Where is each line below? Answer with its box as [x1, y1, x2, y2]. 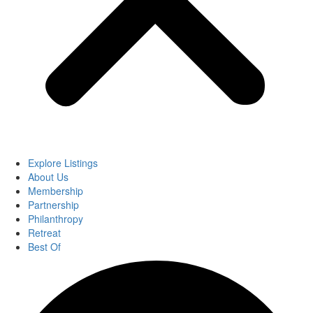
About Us [28, 170, 68, 184]
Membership [28, 184, 83, 198]
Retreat [28, 226, 61, 240]
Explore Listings [28, 156, 98, 170]
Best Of [28, 240, 61, 254]
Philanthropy [28, 212, 83, 226]
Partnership [28, 198, 79, 212]
